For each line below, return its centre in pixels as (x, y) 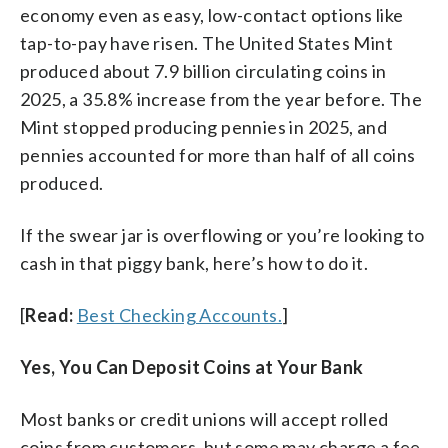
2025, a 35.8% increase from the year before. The (221, 98)
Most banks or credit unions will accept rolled (204, 418)
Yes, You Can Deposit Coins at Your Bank (192, 366)
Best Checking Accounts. (179, 314)
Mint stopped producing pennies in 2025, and (204, 126)
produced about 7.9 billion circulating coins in (203, 70)
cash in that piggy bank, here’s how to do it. (194, 262)
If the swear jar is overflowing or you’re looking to (222, 234)
